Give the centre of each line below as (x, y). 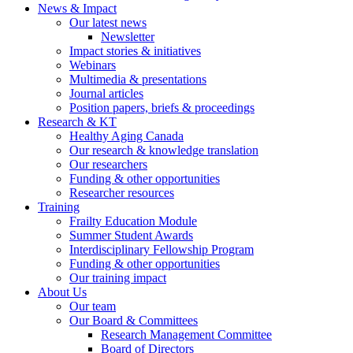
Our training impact (118, 277)
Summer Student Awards (131, 235)
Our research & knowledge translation (164, 150)
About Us (62, 292)
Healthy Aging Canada (126, 136)
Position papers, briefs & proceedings (162, 107)
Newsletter (128, 36)
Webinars (93, 65)
